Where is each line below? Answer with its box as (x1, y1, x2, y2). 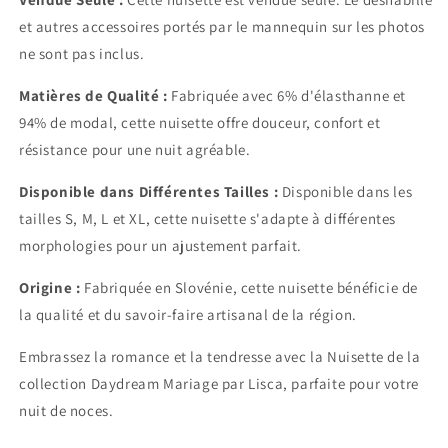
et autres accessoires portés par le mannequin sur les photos (19, 17, 426, 37)
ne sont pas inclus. (19, 44, 145, 64)
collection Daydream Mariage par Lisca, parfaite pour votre (19, 374, 419, 394)
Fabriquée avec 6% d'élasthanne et (167, 86, 407, 106)
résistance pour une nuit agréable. (19, 140, 251, 160)
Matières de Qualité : (19, 86, 168, 106)
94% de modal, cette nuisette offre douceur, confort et (19, 113, 381, 133)
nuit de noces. (19, 401, 114, 421)
